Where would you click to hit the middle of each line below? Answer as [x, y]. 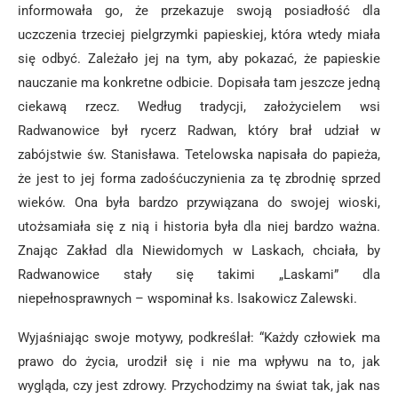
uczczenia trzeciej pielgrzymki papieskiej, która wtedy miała [199, 35]
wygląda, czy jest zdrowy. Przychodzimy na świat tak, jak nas [199, 386]
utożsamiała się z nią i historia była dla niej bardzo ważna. [199, 227]
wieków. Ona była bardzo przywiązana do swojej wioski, [199, 203]
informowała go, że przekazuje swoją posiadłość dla [199, 11]
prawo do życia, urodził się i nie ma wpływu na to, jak [199, 362]
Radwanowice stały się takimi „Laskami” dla [199, 275]
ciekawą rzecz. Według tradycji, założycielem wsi [199, 107]
